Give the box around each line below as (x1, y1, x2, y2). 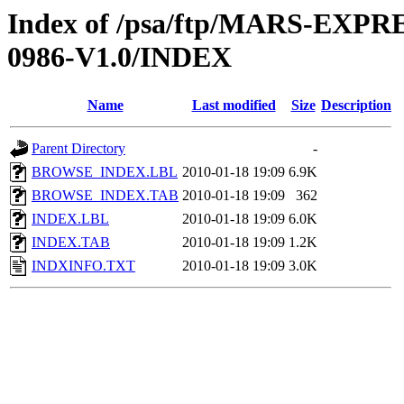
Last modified (191, 97, 276, 114)
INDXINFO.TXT (32, 258, 135, 274)
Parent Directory (32, 141, 125, 157)
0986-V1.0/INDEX (7, 41, 232, 73)
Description (321, 97, 391, 114)
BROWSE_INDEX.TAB (32, 188, 179, 204)
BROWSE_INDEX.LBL (32, 164, 178, 180)
